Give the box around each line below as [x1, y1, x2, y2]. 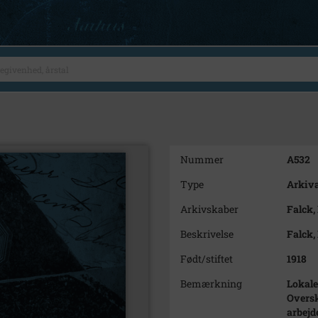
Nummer [180, 153, 224, 166]
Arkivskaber [180, 202, 238, 216]
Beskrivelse [180, 227, 234, 241]
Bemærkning [180, 277, 242, 290]
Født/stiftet [180, 252, 233, 265]
